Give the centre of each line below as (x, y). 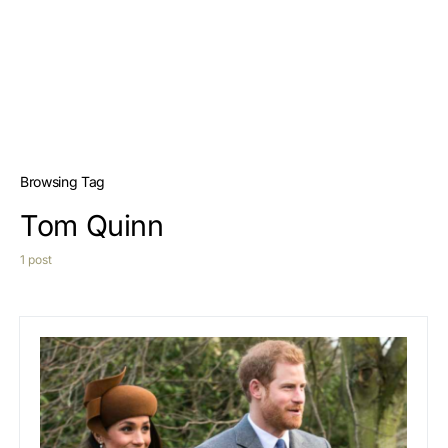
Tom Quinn (92, 225)
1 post (36, 259)
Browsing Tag (62, 181)
